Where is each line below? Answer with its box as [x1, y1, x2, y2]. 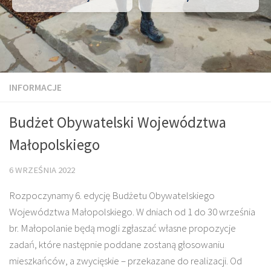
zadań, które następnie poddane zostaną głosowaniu [9, 237, 224, 251]
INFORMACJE [9, 81, 62, 93]
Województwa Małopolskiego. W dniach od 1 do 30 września [9, 204, 255, 218]
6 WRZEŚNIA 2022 [9, 165, 75, 175]
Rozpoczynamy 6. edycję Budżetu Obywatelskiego [9, 188, 215, 202]
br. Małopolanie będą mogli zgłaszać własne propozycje [9, 221, 236, 235]
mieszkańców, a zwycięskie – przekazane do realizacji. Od [9, 253, 242, 267]
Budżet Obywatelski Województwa [9, 113, 226, 132]
